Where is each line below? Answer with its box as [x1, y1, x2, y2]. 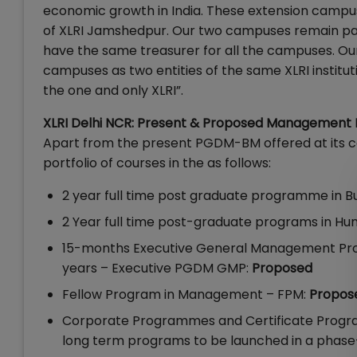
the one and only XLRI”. [43, 81, 183, 100]
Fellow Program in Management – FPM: [62, 285, 309, 304]
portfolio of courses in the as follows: [43, 154, 271, 172]
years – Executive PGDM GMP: [62, 259, 252, 277]
